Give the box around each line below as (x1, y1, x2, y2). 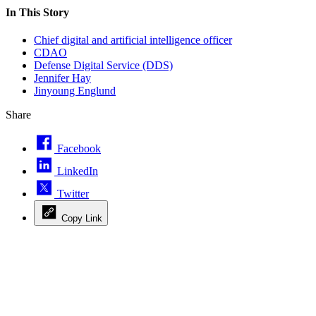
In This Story (6, 6, 69, 18)
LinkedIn (57, 164, 98, 177)
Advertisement (5, 236, 70, 248)
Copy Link (61, 212, 102, 224)
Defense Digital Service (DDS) (34, 59, 173, 71)
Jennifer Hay (34, 71, 91, 84)
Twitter (57, 187, 89, 200)
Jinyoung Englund (34, 84, 116, 97)
